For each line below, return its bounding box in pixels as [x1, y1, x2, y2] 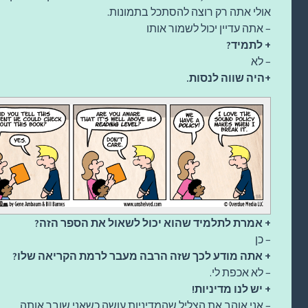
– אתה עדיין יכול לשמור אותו [146, 21, 271, 35]
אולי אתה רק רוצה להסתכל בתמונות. [107, 4, 271, 19]
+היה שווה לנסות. [186, 70, 271, 85]
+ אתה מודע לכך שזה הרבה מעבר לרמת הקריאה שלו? [12, 248, 271, 263]
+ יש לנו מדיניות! [192, 281, 271, 296]
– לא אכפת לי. [210, 265, 271, 279]
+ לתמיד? [226, 37, 271, 52]
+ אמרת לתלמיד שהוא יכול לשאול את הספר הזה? [34, 215, 271, 230]
